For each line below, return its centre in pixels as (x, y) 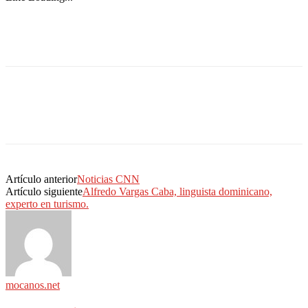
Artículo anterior (41, 179)
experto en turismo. (47, 203)
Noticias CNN (108, 179)
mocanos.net (33, 285)
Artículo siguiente (44, 191)
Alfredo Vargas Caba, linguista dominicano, (177, 191)
